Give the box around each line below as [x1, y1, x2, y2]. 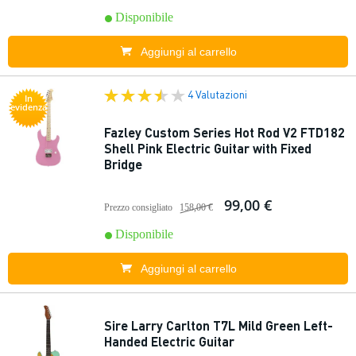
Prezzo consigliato [104, 202, 172, 213]
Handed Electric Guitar [104, 333, 234, 350]
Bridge [104, 156, 142, 172]
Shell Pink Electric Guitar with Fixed [104, 140, 311, 157]
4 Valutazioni [188, 87, 247, 101]
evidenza [10, 101, 47, 113]
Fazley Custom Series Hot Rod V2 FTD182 [104, 124, 345, 141]
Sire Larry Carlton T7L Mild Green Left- [104, 317, 333, 334]
